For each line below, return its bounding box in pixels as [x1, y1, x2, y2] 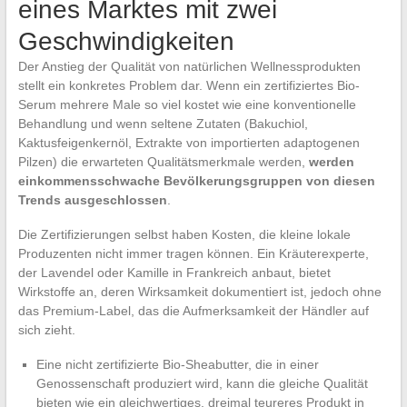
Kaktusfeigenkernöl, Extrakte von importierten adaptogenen [17, 135, 360, 151]
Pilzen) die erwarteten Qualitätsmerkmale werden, [17, 154, 309, 170]
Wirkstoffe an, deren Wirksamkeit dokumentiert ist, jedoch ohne [17, 284, 382, 300]
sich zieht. [17, 323, 75, 338]
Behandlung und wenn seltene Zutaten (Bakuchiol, [17, 116, 308, 132]
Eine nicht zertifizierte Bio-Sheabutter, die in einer [35, 357, 319, 372]
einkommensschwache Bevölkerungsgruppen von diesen [17, 174, 375, 189]
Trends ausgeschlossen [17, 193, 167, 208]
